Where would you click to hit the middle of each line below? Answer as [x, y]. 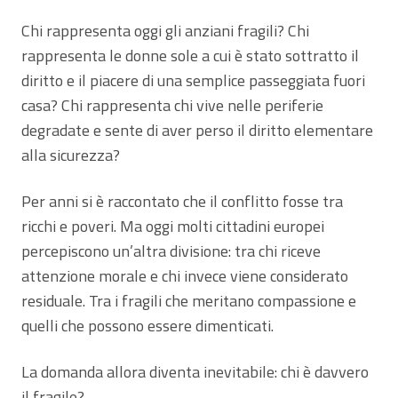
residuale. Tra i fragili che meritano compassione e [189, 300]
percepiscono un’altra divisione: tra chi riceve [171, 251]
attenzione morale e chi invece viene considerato [185, 275]
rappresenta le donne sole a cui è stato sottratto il [190, 55]
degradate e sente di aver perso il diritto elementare [197, 130]
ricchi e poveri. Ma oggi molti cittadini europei [173, 226]
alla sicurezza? [71, 155]
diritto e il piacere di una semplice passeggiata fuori [193, 80]
